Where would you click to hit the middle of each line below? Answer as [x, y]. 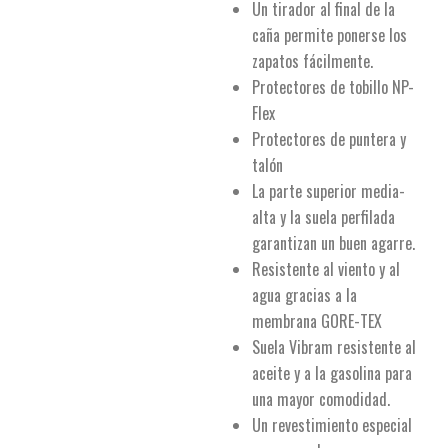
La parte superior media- [328, 191]
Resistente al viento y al [326, 269]
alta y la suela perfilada [323, 217]
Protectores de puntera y [329, 139]
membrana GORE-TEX [317, 321]
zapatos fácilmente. [312, 61]
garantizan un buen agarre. [333, 243]
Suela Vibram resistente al [334, 347]
